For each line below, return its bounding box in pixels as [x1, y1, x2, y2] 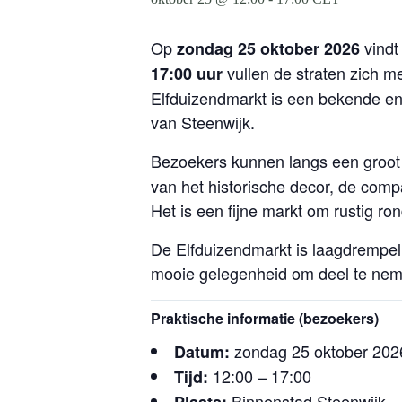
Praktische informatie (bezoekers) [151, 308, 379, 328]
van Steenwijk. [151, 110, 255, 134]
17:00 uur [151, 62, 223, 85]
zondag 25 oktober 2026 [177, 37, 360, 60]
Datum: [174, 340, 230, 363]
